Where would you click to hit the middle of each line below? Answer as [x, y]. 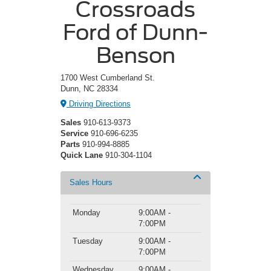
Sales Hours [91, 182]
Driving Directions [99, 103]
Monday [87, 212]
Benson [135, 55]
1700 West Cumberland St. [108, 78]
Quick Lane [82, 155]
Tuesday [88, 241]
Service [74, 133]
